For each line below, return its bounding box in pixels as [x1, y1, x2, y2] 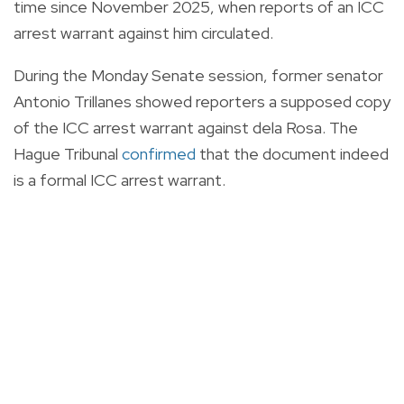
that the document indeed [199, 142, 389, 164]
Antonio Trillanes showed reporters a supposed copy [14, 90, 390, 112]
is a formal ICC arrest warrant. [14, 169, 225, 190]
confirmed [122, 142, 196, 164]
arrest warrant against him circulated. [14, 22, 273, 43]
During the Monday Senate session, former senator [14, 64, 383, 86]
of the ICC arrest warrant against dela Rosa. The [14, 116, 358, 138]
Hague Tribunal [14, 142, 122, 164]
